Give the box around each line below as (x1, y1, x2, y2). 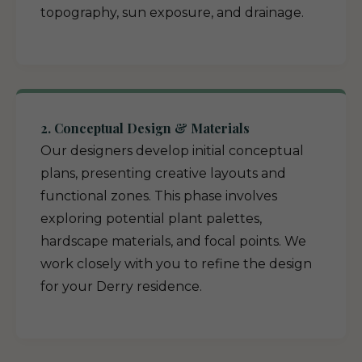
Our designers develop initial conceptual (40, 143, 304, 158)
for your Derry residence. (40, 279, 202, 294)
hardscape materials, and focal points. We (40, 234, 306, 249)
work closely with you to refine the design (40, 256, 312, 271)
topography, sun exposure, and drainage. (40, 5, 304, 20)
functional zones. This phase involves (40, 188, 277, 204)
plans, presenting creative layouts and (40, 166, 286, 181)
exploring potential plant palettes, (40, 211, 262, 226)
